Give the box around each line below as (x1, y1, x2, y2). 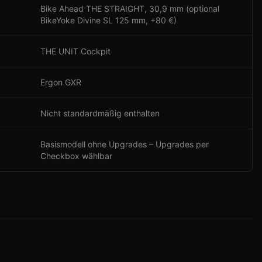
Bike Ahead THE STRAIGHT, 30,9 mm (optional (40, 4, 219, 13)
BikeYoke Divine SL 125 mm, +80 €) (40, 15, 177, 25)
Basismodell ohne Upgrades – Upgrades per (40, 139, 209, 149)
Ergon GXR (40, 77, 81, 87)
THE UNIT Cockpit (40, 46, 111, 56)
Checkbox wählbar (40, 151, 112, 161)
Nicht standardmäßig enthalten (40, 108, 160, 118)
